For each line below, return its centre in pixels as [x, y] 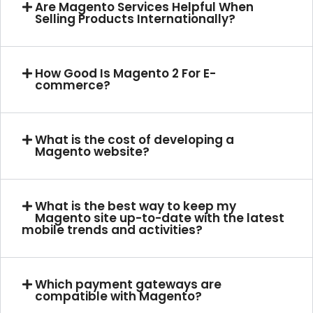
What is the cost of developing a [135, 140]
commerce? [73, 86]
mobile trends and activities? [112, 230]
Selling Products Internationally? [136, 19]
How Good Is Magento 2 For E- [126, 74]
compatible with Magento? [119, 297]
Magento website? [93, 152]
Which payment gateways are [129, 285]
